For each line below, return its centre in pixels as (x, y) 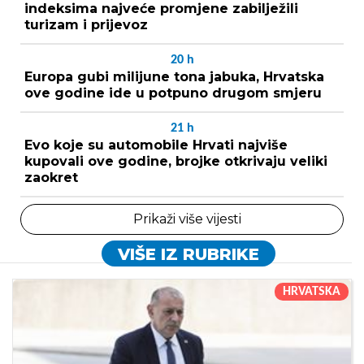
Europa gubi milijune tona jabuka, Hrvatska (174, 76)
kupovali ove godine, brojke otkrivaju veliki (176, 161)
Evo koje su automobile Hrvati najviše (156, 145)
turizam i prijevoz (86, 24)
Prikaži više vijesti (187, 219)
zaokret (51, 177)
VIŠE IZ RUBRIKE (188, 254)
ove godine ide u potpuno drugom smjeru (173, 93)
